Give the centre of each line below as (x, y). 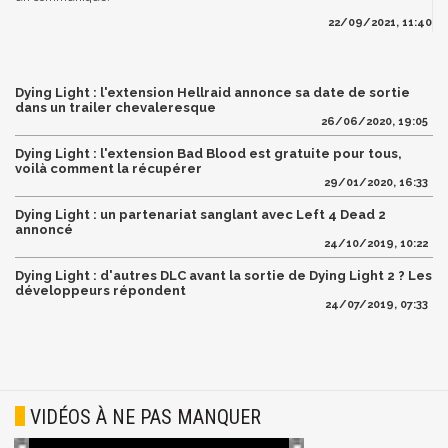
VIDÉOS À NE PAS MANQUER (145, 417)
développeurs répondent (100, 291)
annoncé (44, 230)
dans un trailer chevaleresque (115, 108)
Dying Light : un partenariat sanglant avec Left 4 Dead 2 (200, 215)
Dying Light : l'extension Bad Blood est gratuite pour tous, (208, 154)
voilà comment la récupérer (108, 169)
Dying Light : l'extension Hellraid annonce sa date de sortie (212, 93)
